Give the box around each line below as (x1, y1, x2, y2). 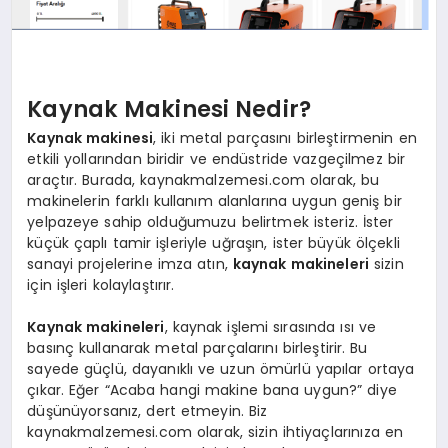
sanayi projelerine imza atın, (27, 254, 233, 275)
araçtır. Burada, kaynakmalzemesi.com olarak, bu (27, 170, 380, 191)
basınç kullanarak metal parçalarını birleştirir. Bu (27, 338, 368, 359)
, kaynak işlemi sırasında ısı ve (164, 317, 377, 338)
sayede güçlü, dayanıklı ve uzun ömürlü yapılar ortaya (27, 359, 415, 380)
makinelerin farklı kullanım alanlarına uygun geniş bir (27, 191, 402, 212)
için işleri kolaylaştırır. (27, 275, 175, 296)
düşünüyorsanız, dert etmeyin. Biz (27, 401, 268, 422)
